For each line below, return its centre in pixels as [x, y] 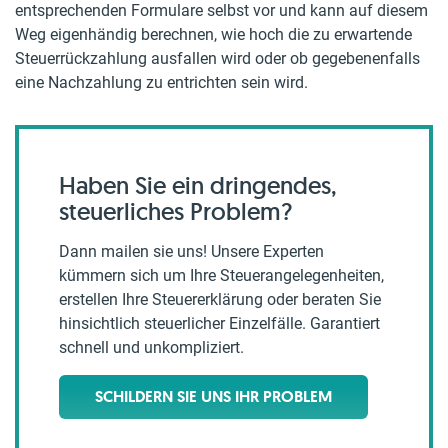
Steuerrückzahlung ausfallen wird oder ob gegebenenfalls [217, 58]
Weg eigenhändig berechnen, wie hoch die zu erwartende [213, 34]
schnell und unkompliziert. [151, 347]
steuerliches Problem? [175, 211]
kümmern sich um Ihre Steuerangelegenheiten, [221, 275]
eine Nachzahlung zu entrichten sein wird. [161, 82]
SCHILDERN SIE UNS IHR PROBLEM [213, 396]
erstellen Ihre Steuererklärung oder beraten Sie [220, 299]
